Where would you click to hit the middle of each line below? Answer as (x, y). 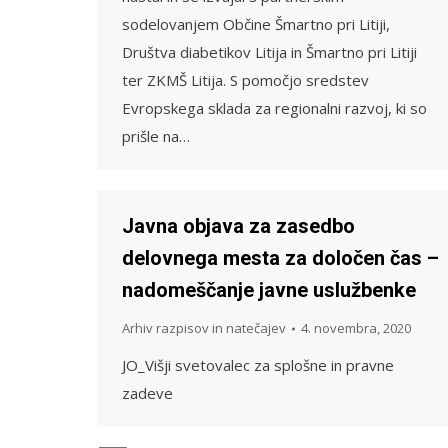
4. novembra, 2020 (356, 328)
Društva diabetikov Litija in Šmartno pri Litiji (269, 52)
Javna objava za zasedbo (238, 226)
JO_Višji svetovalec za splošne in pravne (258, 365)
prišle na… (156, 136)
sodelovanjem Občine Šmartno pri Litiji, (256, 24)
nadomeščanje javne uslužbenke (269, 290)
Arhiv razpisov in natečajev (204, 328)
